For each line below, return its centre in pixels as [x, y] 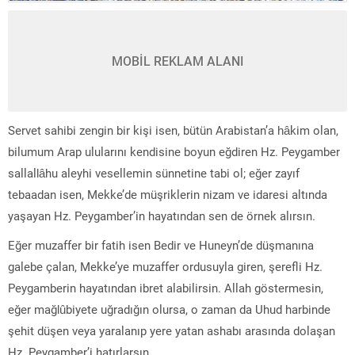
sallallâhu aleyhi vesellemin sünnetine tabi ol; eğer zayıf [154, 172]
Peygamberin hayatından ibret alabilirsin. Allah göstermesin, [166, 287]
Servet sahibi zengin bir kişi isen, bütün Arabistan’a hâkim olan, [173, 130]
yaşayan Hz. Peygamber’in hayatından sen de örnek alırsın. [162, 215]
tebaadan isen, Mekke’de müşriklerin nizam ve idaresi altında [168, 194]
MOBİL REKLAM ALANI [177, 60]
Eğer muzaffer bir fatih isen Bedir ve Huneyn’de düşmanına [161, 244]
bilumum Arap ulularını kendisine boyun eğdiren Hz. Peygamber [174, 151]
